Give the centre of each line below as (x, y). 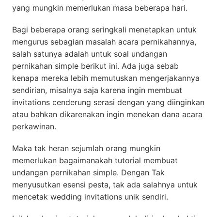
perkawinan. (34, 126)
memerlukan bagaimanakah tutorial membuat (95, 160)
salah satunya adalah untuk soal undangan (90, 54)
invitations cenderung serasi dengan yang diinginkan (108, 102)
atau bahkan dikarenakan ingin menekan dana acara (107, 114)
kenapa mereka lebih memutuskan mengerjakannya (106, 78)
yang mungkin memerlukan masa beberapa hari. (100, 8)
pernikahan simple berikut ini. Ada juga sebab (95, 66)
